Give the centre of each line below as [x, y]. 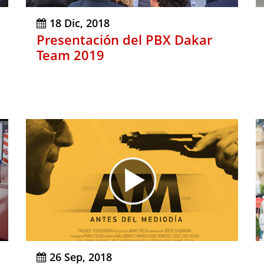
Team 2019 [70, 55]
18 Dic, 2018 [80, 23]
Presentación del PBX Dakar [124, 40]
